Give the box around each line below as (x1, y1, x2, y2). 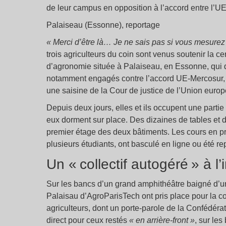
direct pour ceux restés (46, 216, 129, 224)
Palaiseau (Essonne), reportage (46, 21, 160, 29)
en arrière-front (136, 216, 188, 224)
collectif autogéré (80, 156, 188, 172)
